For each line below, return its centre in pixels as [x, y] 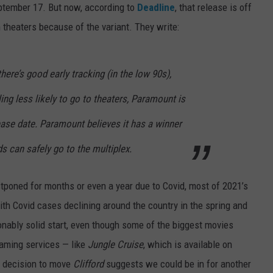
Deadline [156, 8]
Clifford [90, 264]
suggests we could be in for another [179, 264]
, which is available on [188, 245]
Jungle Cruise [115, 245]
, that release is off [213, 8]
